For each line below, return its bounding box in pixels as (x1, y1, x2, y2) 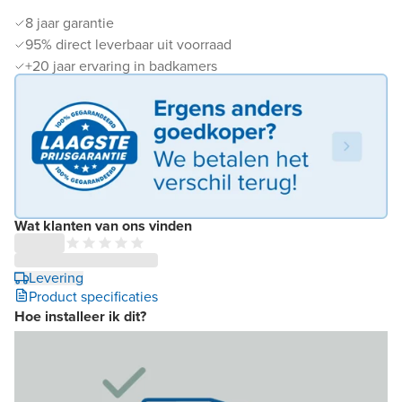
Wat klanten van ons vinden (14, 215, 192, 237)
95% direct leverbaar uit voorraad (25, 34, 232, 55)
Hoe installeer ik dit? (14, 306, 146, 328)
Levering (29, 267, 83, 289)
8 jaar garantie (25, 13, 114, 33)
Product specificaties (29, 286, 158, 308)
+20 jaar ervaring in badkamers (25, 56, 217, 76)
